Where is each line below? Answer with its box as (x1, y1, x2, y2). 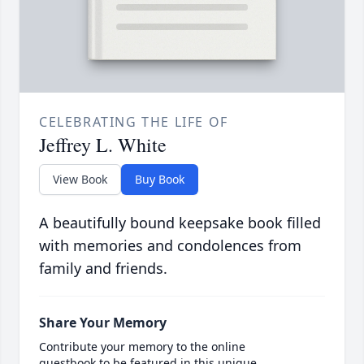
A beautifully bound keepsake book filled (39, 213, 321, 233)
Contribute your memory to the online (39, 339, 245, 355)
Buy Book (135, 171, 184, 188)
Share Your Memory (39, 314, 167, 332)
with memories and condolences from (39, 236, 301, 256)
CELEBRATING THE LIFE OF (39, 113, 228, 132)
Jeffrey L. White (39, 132, 167, 158)
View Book (53, 171, 107, 188)
